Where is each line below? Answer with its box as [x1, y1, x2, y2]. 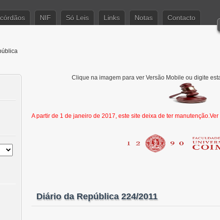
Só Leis [66, 14, 89, 22]
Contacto [167, 14, 195, 22]
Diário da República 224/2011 [36, 192, 158, 201]
